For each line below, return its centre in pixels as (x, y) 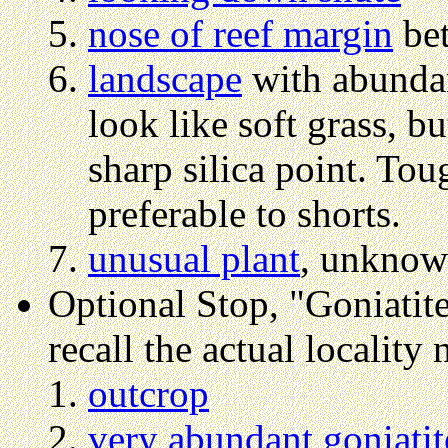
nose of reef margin (240, 34)
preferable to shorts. (244, 214)
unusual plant (194, 259)
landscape (165, 79)
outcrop (148, 394)
